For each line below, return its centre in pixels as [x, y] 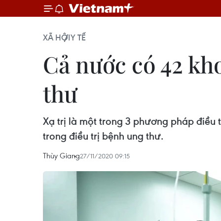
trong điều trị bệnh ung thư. [103, 136]
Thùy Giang [61, 155]
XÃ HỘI [57, 37]
